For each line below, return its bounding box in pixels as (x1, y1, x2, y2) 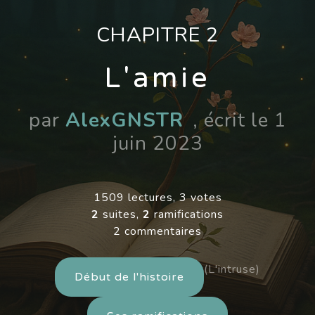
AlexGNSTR (65, 106, 184, 134)
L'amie (104, 60, 211, 95)
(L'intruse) (203, 261, 260, 277)
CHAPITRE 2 (96, 20, 219, 49)
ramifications (150, 206, 224, 222)
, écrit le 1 (186, 106, 287, 134)
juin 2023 (112, 129, 203, 157)
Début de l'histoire (74, 269, 184, 284)
